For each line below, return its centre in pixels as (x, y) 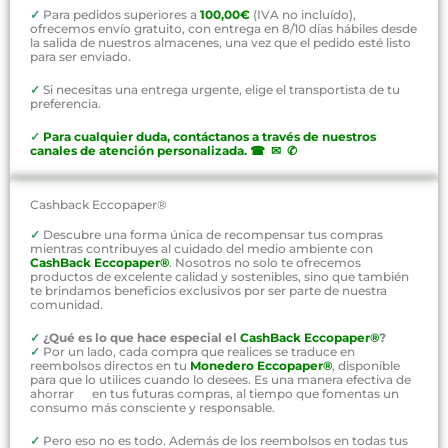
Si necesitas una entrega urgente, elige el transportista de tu (221, 89)
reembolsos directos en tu (110, 366)
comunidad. (66, 304)
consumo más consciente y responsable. (152, 408)
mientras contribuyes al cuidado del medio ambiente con (201, 248)
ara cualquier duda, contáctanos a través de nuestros (214, 136)
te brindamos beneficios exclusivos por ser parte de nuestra (208, 290)
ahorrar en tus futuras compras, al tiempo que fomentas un (214, 394)
